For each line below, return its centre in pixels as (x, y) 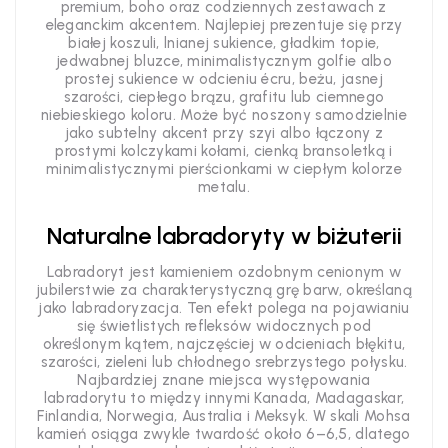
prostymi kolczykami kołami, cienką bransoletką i (224, 151)
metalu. (224, 187)
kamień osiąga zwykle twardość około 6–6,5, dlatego (224, 434)
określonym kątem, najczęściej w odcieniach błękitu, (224, 344)
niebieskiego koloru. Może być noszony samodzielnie (223, 115)
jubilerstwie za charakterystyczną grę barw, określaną (224, 290)
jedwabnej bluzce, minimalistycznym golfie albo (224, 61)
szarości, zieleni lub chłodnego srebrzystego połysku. (224, 362)
